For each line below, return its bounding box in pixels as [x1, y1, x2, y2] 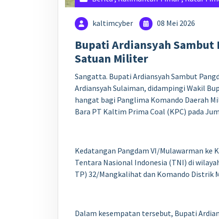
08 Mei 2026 [155, 18, 196, 28]
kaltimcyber [92, 18, 133, 28]
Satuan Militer [75, 51, 148, 66]
